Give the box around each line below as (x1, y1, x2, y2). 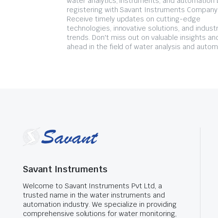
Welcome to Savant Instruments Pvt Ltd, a (23, 182, 162, 190)
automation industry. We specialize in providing (23, 200, 177, 209)
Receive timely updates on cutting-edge (66, 15, 200, 23)
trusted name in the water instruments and (23, 191, 165, 200)
